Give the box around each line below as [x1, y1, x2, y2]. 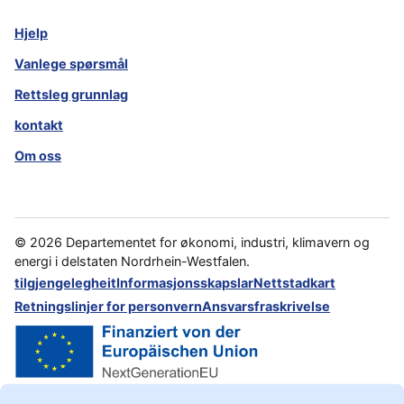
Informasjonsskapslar [116, 275, 253, 291]
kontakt [14, 117, 63, 133]
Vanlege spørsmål [14, 56, 128, 72]
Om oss [14, 148, 61, 164]
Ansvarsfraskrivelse [202, 298, 330, 315]
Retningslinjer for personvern [14, 298, 202, 315]
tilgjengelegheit [14, 275, 116, 291]
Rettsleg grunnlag [14, 87, 128, 103]
